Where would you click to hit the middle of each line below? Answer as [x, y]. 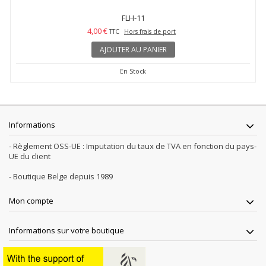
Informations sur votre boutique [66, 230]
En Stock [133, 71]
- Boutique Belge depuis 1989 [61, 176]
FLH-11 [133, 18]
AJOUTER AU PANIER [133, 49]
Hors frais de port [150, 31]
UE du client [30, 156]
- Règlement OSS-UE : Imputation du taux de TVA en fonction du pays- [133, 146]
